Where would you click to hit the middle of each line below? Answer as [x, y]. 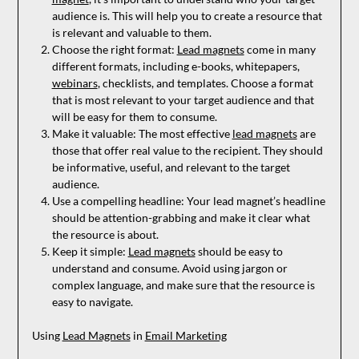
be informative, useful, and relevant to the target [171, 167]
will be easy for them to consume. [134, 117]
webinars [75, 83]
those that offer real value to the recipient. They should [187, 151]
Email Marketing [186, 336]
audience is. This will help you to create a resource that [187, 16]
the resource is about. [105, 235]
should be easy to [239, 252]
